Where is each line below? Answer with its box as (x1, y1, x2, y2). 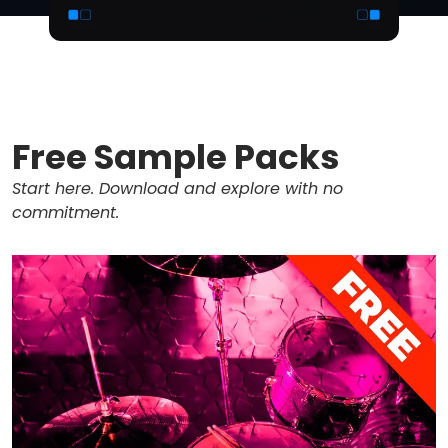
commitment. (12, 200, 119, 224)
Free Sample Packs (12, 132, 340, 181)
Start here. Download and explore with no (12, 176, 343, 200)
